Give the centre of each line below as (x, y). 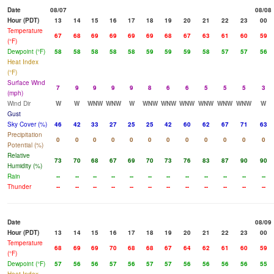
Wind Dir (19, 104)
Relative (19, 156)
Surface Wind (26, 83)
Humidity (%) (25, 166)
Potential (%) (25, 145)
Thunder (19, 187)
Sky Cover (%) (27, 124)
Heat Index (23, 62)
